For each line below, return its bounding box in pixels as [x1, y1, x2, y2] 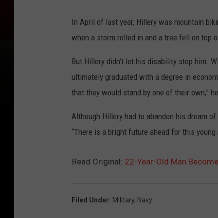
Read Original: [72, 157, 125, 167]
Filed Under [72, 196, 109, 204]
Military [112, 196, 134, 204]
